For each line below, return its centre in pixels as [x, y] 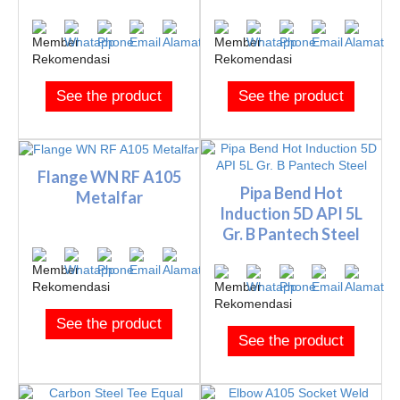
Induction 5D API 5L [291, 214]
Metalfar [109, 197]
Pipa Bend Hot [291, 193]
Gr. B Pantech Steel [291, 234]
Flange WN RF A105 [109, 176]
